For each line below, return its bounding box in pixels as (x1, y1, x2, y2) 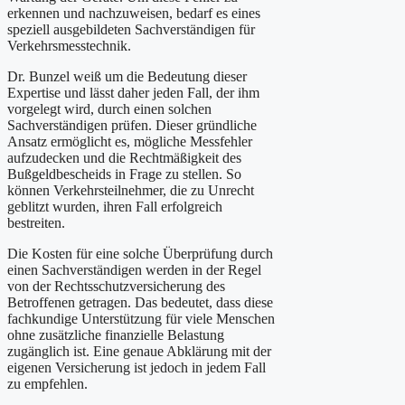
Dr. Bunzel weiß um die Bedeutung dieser (7, 69, 247, 85)
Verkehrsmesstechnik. (7, 38, 131, 54)
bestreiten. (7, 215, 65, 231)
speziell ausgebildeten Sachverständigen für (7, 22, 255, 38)
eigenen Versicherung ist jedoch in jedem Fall (7, 360, 266, 376)
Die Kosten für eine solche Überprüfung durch (7, 246, 273, 262)
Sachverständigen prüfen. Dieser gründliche (7, 118, 257, 134)
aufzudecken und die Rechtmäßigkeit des (7, 150, 241, 166)
